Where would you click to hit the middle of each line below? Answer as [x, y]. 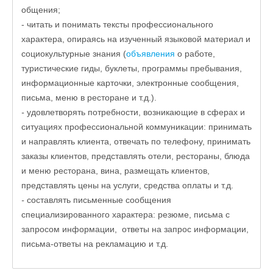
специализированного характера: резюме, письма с [126, 214]
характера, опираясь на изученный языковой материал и [136, 39]
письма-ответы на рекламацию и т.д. [95, 244]
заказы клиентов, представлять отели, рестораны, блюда [136, 156]
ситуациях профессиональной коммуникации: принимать [136, 127]
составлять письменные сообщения [99, 200]
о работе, [195, 54]
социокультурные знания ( [74, 54]
